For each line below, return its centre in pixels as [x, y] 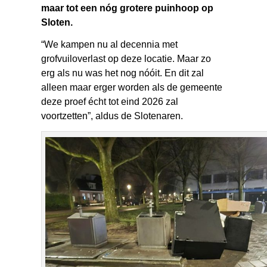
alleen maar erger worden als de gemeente [132, 88]
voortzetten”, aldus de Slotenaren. [112, 116]
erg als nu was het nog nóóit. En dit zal [123, 73]
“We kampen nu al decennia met [110, 45]
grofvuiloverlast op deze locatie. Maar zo [126, 59]
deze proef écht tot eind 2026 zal [110, 102]
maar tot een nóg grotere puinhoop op [128, 8]
